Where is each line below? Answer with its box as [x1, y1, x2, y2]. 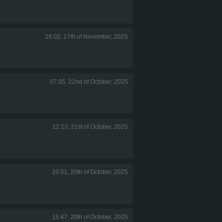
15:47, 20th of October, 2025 [52, 213, 128, 221]
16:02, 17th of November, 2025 [45, 33, 128, 40]
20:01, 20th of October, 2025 [52, 168, 128, 175]
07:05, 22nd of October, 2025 [50, 78, 128, 85]
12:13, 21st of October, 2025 [53, 123, 128, 130]
